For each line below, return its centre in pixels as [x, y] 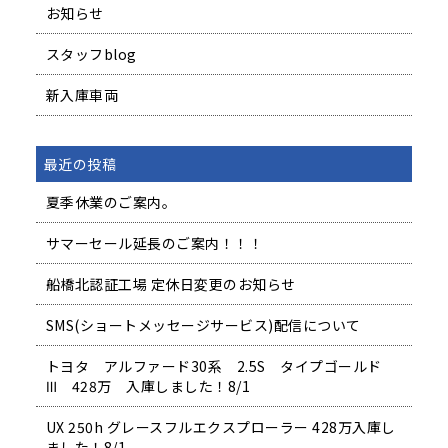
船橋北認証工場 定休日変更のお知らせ [170, 284]
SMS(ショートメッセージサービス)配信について [203, 325]
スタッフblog [91, 54]
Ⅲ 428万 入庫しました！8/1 [148, 386]
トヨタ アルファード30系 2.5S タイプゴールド [213, 366]
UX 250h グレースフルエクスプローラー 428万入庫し [220, 427]
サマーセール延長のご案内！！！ [154, 243]
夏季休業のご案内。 [111, 202]
